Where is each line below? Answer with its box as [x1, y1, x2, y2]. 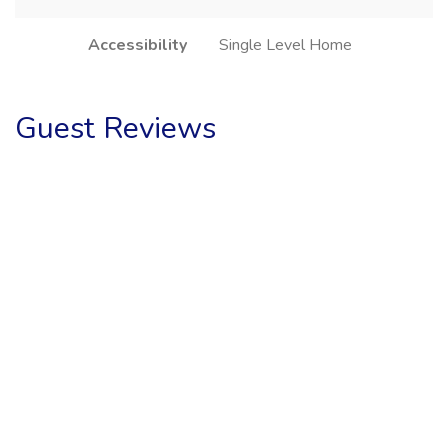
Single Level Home [219, 33, 352, 56]
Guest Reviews [15, 107, 216, 149]
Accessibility [88, 33, 187, 56]
